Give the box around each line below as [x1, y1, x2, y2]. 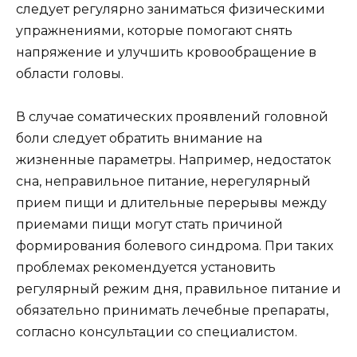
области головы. [16, 65, 124, 81]
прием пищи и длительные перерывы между [16, 194, 327, 210]
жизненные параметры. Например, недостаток [16, 151, 331, 167]
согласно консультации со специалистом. [16, 324, 297, 339]
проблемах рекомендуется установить [16, 259, 276, 275]
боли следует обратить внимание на [16, 130, 262, 146]
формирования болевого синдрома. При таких [16, 237, 333, 253]
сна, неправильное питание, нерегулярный [16, 173, 311, 189]
